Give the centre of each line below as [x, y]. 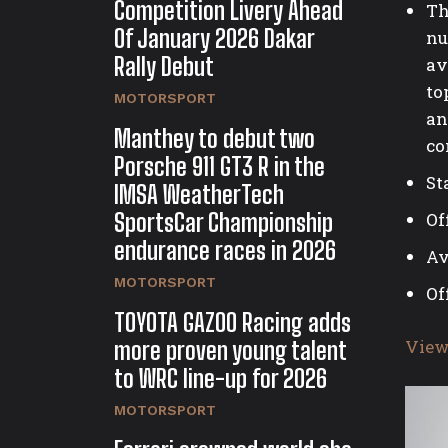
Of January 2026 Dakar [214, 39]
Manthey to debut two [214, 139]
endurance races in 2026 [225, 251]
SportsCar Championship [223, 223]
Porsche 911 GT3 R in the [219, 167]
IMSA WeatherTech [199, 195]
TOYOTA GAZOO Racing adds [232, 323]
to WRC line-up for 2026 [220, 379]
